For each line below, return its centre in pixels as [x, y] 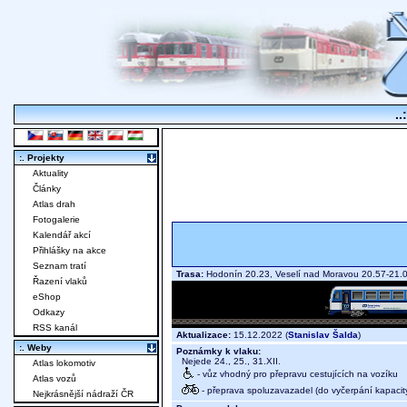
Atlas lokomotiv [64, 363]
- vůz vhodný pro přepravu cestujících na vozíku [296, 373]
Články [47, 189]
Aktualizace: [203, 335]
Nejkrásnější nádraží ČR [83, 394]
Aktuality [50, 174]
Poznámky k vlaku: [218, 352]
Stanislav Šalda [323, 335]
